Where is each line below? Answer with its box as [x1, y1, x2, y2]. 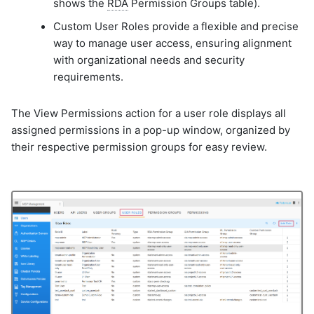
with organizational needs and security [53, 53, 245, 67]
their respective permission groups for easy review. [11, 139, 267, 153]
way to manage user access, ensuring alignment [53, 36, 292, 50]
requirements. [53, 70, 123, 84]
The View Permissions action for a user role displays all [11, 106, 286, 120]
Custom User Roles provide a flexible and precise [53, 20, 299, 34]
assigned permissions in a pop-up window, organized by [11, 123, 290, 137]
